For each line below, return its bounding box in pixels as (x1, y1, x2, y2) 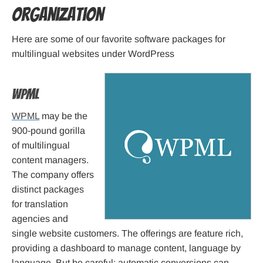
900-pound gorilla (12, 126, 85, 136)
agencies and (12, 214, 68, 224)
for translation (12, 199, 68, 210)
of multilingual (12, 140, 70, 151)
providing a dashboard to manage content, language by (12, 243, 241, 254)
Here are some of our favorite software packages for (12, 34, 225, 45)
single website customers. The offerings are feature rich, (12, 228, 243, 239)
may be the (39, 111, 87, 122)
